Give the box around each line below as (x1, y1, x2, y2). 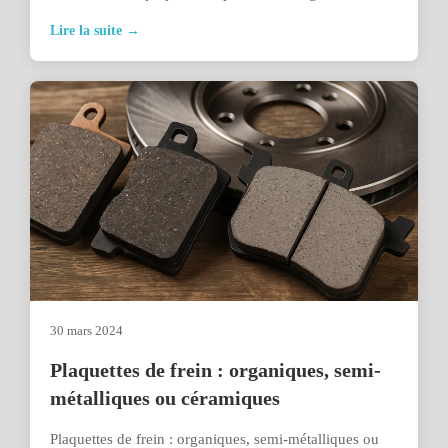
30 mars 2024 (50, 323, 123, 338)
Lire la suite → (50, 23, 140, 38)
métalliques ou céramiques (50, 387, 280, 409)
